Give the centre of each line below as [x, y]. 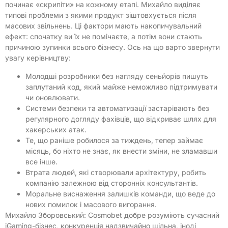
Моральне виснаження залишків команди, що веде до [120, 193]
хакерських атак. [56, 129]
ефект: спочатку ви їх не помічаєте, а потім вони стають [104, 37]
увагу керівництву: [38, 58]
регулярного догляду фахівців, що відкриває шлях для [121, 119]
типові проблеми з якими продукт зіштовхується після [101, 15]
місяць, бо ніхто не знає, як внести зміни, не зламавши [121, 151]
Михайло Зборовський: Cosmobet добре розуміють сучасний [112, 215]
